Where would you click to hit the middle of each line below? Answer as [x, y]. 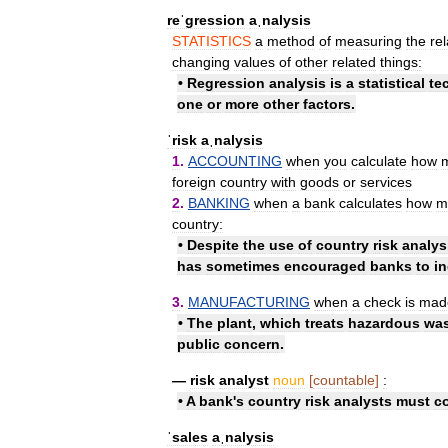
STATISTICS [211, 40]
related [354, 61]
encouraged [325, 265]
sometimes [243, 265]
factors [327, 103]
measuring [368, 40]
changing [201, 61]
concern [252, 343]
